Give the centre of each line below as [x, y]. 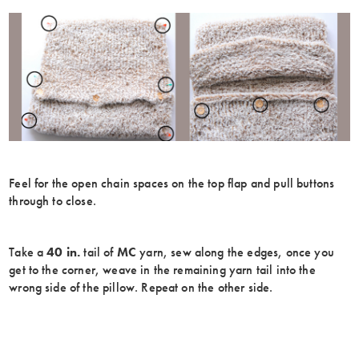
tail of [99, 252]
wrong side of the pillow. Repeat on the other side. [141, 288]
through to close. [52, 201]
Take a [28, 252]
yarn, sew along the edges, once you [235, 252]
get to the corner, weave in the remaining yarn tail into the [162, 270]
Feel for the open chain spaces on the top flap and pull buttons [172, 184]
